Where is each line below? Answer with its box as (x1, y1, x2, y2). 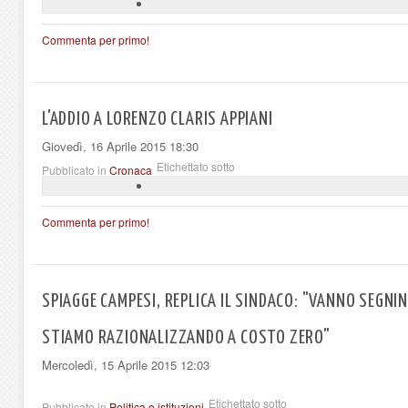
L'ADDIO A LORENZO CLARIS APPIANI (42, 109, 273, 128)
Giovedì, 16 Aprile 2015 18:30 (42, 137, 199, 155)
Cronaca (109, 161, 152, 178)
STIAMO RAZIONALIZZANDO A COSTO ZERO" (42, 328, 331, 347)
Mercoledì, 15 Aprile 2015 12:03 (42, 355, 209, 373)
